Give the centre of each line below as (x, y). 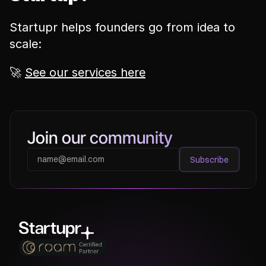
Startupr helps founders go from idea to (122, 27)
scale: (26, 44)
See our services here (85, 72)
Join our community (100, 138)
